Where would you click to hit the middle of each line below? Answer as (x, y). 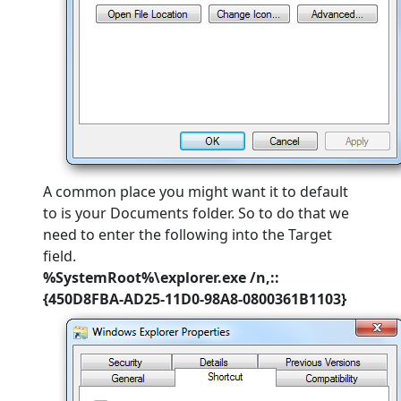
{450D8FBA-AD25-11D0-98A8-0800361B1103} (195, 299)
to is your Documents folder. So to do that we (196, 213)
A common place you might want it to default (196, 192)
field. (60, 256)
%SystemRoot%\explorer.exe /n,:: (161, 277)
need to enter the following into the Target (188, 235)
